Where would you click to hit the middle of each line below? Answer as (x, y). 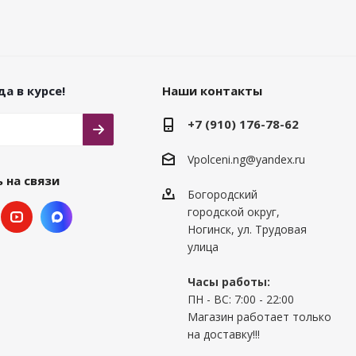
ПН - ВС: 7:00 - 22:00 (240, 300)
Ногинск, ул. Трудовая (247, 230)
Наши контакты (212, 90)
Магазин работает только (259, 317)
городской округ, (233, 212)
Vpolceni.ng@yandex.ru (246, 160)
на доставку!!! (223, 335)
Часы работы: (228, 282)
